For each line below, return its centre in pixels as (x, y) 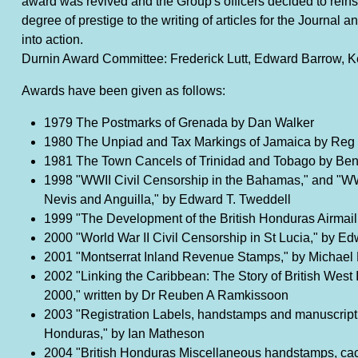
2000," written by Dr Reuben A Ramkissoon (166, 296)
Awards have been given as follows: (123, 91)
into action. (52, 40)
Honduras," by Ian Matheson (124, 334)
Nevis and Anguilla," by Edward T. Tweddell (167, 200)
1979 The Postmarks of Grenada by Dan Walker (179, 123)
